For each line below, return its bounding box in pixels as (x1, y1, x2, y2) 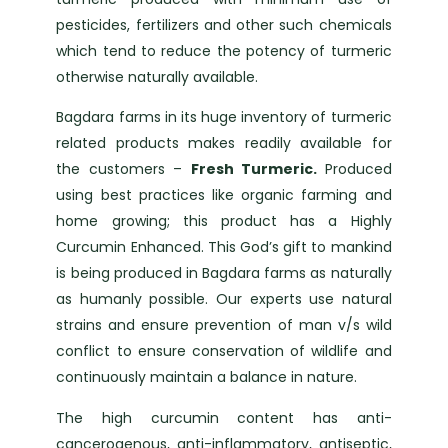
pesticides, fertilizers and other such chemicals (56, 14, 392, 35)
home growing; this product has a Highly (56, 211, 392, 232)
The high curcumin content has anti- (56, 407, 392, 428)
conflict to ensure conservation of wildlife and (56, 341, 392, 362)
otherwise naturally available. (56, 66, 259, 87)
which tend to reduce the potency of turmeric (56, 40, 392, 61)
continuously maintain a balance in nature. (56, 367, 358, 388)
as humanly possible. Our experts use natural (56, 289, 392, 310)
